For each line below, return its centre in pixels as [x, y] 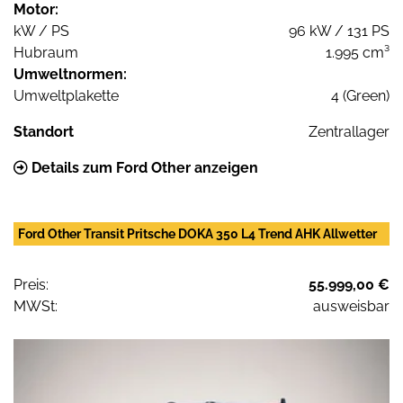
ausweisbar [351, 306]
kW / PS [41, 31]
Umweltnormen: [70, 74]
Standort [44, 131]
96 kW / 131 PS [339, 31]
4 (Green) [360, 95]
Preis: [31, 284]
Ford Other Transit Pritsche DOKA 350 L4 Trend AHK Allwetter [197, 233]
